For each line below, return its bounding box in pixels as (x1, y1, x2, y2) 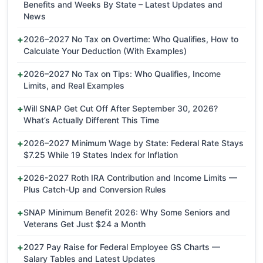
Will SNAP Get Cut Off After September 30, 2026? (23, 103, 218, 114)
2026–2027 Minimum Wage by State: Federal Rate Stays (23, 138, 244, 149)
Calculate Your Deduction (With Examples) (23, 46, 187, 56)
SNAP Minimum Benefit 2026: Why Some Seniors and (23, 207, 230, 218)
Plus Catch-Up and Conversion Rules (23, 184, 166, 195)
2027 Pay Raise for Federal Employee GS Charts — (23, 242, 220, 252)
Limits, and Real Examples (23, 80, 124, 91)
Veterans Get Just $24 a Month (23, 219, 146, 230)
